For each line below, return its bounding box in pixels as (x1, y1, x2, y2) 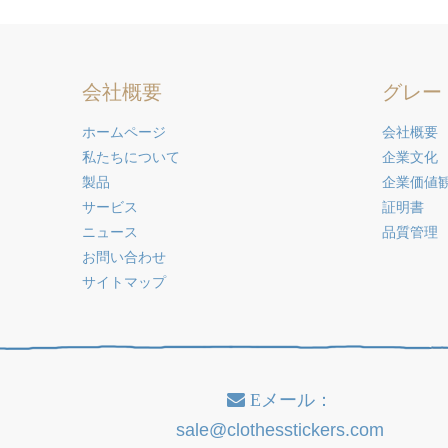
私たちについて (82, 148, 180, 165)
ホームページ (82, 123, 166, 140)
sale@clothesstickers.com (176, 419, 384, 440)
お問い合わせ (82, 248, 166, 265)
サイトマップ (82, 273, 166, 290)
